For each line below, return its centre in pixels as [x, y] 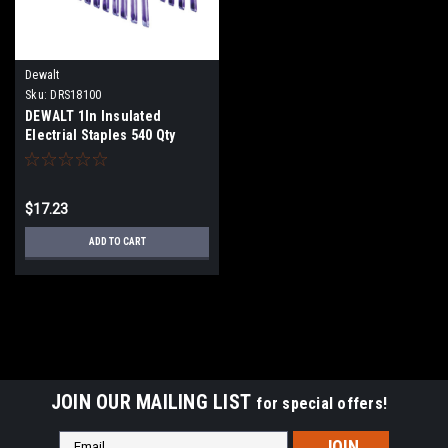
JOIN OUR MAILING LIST [153, 401]
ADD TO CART [117, 241]
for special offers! [322, 403]
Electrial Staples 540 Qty [100, 134]
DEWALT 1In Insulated [93, 115]
